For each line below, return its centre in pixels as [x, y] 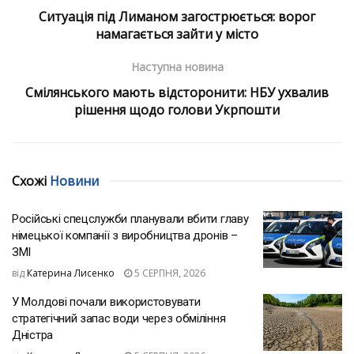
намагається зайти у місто [177, 34]
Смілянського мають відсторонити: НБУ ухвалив [177, 93]
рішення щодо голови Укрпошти [177, 110]
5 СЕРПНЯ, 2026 [169, 273]
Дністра [32, 335]
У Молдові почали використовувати [106, 302]
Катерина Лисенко [71, 273]
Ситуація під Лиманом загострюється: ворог [177, 17]
